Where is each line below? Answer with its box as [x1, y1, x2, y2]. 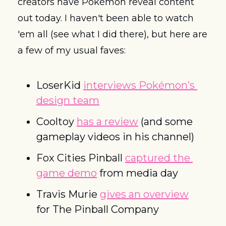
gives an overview [100, 188, 189, 200]
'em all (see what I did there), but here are [18, 29, 207, 40]
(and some [138, 116, 193, 128]
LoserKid [36, 79, 83, 91]
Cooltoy [36, 116, 77, 128]
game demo [36, 167, 97, 179]
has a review [77, 116, 138, 128]
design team [36, 94, 99, 106]
